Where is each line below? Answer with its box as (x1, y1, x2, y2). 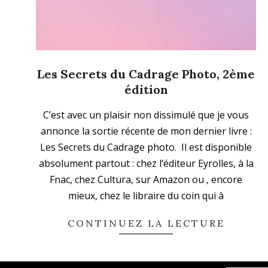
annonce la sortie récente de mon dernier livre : (40, 124, 252, 138)
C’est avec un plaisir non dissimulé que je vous (43, 108, 249, 121)
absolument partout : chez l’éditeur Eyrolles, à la (38, 156, 254, 170)
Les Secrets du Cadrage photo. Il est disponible (40, 140, 252, 154)
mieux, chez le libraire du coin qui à (68, 188, 224, 202)
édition (124, 81, 168, 97)
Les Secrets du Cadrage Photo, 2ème (37, 66, 255, 81)
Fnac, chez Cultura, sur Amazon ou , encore (50, 172, 242, 186)
